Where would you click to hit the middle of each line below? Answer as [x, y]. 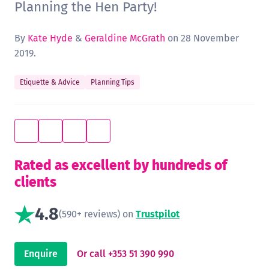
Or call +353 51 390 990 [125, 254]
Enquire [41, 254]
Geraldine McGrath [125, 38]
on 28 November [202, 38]
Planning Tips [113, 83]
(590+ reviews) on [97, 214]
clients [35, 183]
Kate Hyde [50, 38]
